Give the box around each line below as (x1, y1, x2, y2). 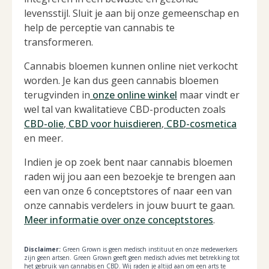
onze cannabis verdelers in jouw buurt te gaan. (24, 199, 235, 213)
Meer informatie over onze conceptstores (24, 213, 213, 227)
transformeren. (24, 35, 93, 49)
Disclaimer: (24, 245, 61, 254)
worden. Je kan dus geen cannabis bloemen (24, 74, 219, 88)
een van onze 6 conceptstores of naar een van (24, 184, 232, 198)
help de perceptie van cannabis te (24, 21, 175, 35)
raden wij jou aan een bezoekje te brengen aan (24, 170, 235, 184)
